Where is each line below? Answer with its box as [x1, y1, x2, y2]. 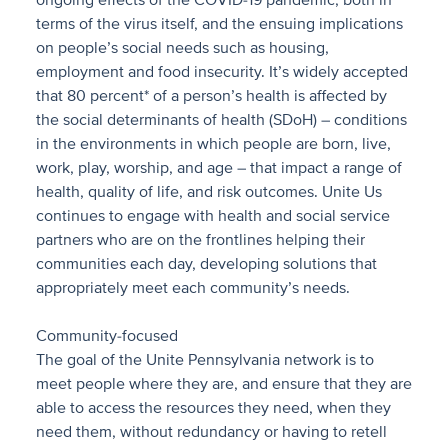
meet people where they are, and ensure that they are [36, 374, 412, 394]
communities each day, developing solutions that [36, 254, 377, 274]
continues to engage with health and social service [36, 206, 390, 226]
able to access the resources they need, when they [36, 398, 391, 418]
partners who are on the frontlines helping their [36, 230, 365, 250]
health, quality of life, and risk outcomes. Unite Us [36, 182, 382, 202]
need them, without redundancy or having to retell [36, 422, 387, 442]
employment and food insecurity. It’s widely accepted [36, 62, 408, 82]
